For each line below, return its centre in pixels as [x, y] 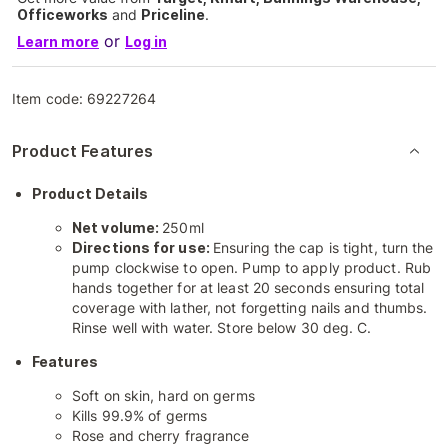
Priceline [173, 14]
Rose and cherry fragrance [161, 435]
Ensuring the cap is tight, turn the [323, 247]
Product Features [83, 151]
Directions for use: [142, 247]
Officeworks [62, 14]
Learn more [58, 41]
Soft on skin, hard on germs [163, 395]
